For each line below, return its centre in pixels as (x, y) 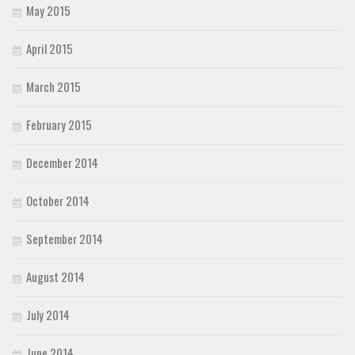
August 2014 (55, 277)
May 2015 (48, 11)
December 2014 (62, 163)
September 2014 (65, 239)
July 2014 (48, 315)
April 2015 (50, 49)
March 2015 (53, 87)
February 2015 (59, 125)
